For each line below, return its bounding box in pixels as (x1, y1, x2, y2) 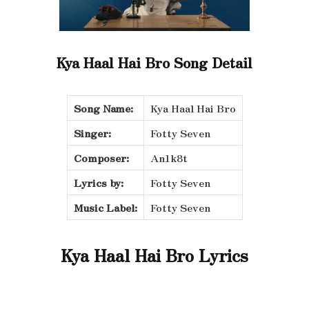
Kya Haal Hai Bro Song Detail (57, 51, 252, 72)
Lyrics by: (73, 175, 123, 190)
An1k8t (150, 150, 188, 166)
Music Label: (73, 200, 137, 215)
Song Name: (73, 101, 133, 116)
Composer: (73, 150, 129, 166)
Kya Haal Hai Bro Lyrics (61, 243, 248, 268)
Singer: (73, 126, 111, 141)
